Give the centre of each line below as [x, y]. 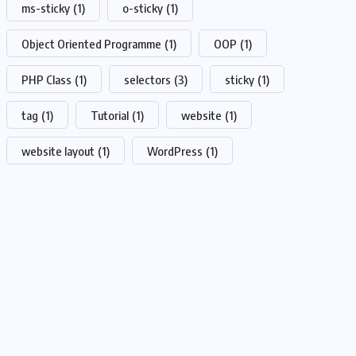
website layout [58, 151]
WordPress [175, 151]
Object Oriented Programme [91, 44]
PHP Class [46, 80]
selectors [147, 80]
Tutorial [110, 116]
